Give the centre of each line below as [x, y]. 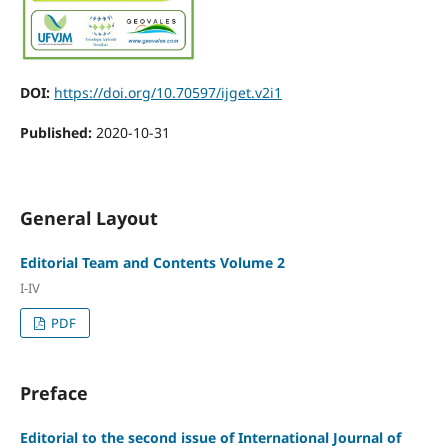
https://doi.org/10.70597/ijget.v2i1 [167, 92]
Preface [53, 392]
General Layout [88, 217]
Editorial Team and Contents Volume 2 [152, 262]
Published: [57, 132]
